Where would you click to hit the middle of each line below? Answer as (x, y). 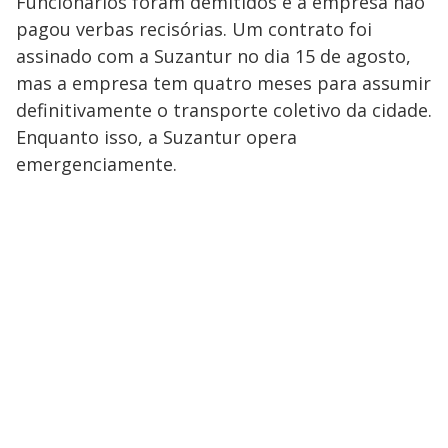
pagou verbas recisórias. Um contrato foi (194, 28)
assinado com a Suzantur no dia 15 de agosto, (213, 55)
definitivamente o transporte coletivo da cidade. (224, 109)
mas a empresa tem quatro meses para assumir (223, 82)
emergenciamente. (96, 163)
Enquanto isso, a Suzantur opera (156, 136)
